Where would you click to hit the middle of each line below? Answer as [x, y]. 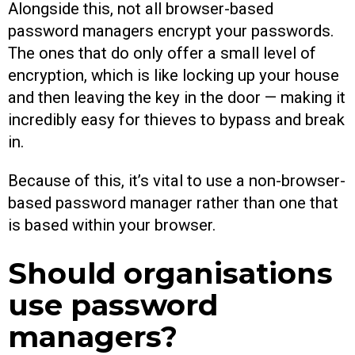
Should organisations [170, 273]
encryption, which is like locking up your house [174, 76]
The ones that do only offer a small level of [162, 53]
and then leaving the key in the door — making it [177, 98]
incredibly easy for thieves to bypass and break [176, 120]
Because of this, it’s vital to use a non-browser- [177, 180]
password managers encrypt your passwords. [171, 31]
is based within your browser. [112, 225]
